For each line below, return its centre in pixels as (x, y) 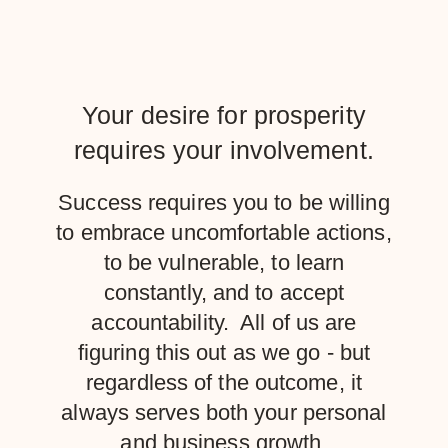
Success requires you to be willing (224, 202)
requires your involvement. (224, 149)
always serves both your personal (224, 412)
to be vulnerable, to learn (224, 262)
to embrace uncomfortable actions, (224, 232)
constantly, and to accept (224, 292)
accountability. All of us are (224, 322)
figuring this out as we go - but (224, 352)
